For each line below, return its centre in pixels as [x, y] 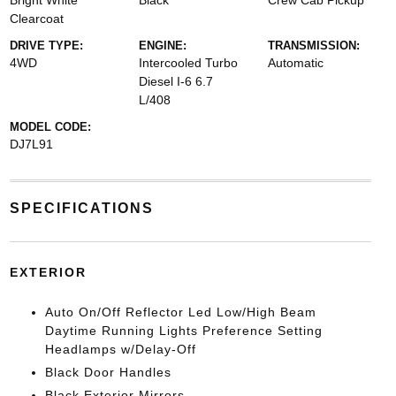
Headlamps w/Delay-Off [120, 349]
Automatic [296, 63]
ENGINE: [162, 46]
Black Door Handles [108, 372]
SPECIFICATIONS [81, 208]
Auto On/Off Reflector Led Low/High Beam [180, 312]
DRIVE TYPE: [46, 46]
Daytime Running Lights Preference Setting [183, 331]
